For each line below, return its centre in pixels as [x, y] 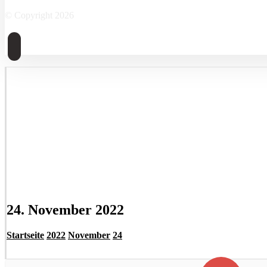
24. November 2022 [65, 210]
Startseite [25, 235]
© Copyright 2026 [39, 15]
